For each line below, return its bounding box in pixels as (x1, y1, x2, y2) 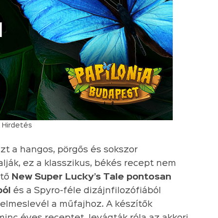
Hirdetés (1, 123, 32, 128)
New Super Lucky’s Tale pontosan (12, 173, 171, 181)
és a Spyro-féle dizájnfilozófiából (11, 187, 161, 195)
